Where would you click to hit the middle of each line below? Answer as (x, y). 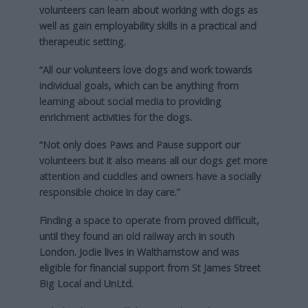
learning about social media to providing (130, 101)
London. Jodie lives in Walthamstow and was (139, 252)
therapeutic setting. (82, 41)
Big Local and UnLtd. (86, 284)
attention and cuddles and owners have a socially (150, 177)
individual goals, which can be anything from (139, 85)
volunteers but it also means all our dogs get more (153, 161)
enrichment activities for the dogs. (115, 117)
